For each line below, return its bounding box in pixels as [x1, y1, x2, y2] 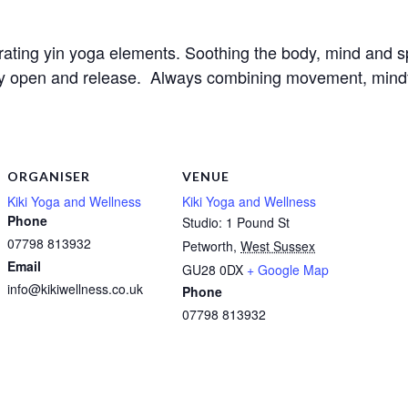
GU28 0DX [182, 260, 243, 280]
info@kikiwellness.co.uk [7, 280, 143, 299]
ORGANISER [7, 168, 90, 185]
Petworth [182, 237, 233, 256]
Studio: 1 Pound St [182, 213, 290, 232]
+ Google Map [247, 260, 329, 280]
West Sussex [240, 237, 315, 256]
